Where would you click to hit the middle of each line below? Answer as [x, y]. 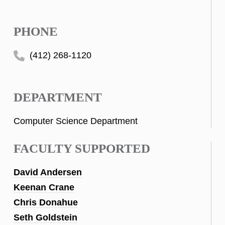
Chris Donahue [46, 202]
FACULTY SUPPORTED [82, 148]
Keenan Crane [44, 187]
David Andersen [48, 172]
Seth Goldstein [45, 217]
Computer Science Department [76, 121]
